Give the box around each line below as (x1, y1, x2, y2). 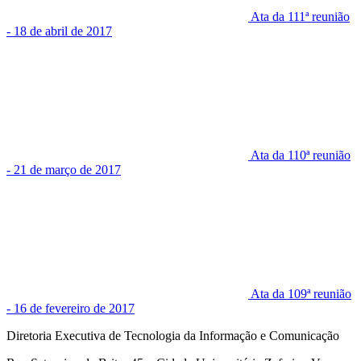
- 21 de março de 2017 (6, 163, 121, 177)
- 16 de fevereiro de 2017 (6, 301, 135, 316)
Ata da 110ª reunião (251, 148, 351, 163)
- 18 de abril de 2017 (6, 24, 112, 39)
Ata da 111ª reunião (251, 10, 350, 24)
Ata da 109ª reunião (251, 287, 351, 301)
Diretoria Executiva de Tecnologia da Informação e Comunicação (6, 329, 339, 343)
